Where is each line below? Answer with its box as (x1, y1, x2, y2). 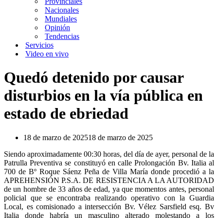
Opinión (45, 23, 70, 32)
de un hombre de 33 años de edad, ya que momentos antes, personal (4, 184, 214, 193)
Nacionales (45, 6, 79, 14)
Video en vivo (25, 50, 69, 58)
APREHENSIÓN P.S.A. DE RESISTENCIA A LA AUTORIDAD (4, 176, 214, 184)
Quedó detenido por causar (4, 69, 183, 87)
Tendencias (45, 32, 79, 40)
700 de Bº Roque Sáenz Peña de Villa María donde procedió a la (4, 167, 214, 176)
